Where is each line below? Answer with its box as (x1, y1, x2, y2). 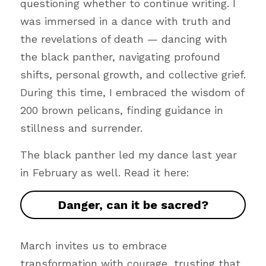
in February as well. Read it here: (20, 166, 189, 179)
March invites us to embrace (20, 239, 167, 252)
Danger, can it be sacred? (58, 198, 208, 212)
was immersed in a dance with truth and (20, 15, 231, 27)
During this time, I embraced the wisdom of (20, 86, 244, 99)
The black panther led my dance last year (20, 148, 237, 161)
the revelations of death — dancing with (20, 33, 227, 45)
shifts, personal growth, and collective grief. (20, 68, 246, 81)
